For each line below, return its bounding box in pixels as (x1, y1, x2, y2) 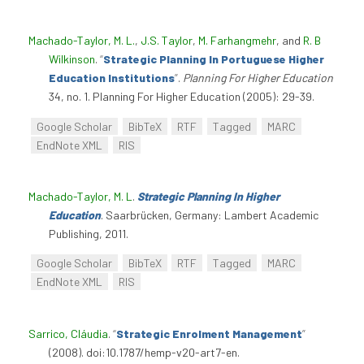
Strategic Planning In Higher (137, 189, 279, 204)
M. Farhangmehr (198, 33, 276, 48)
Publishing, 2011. (49, 227, 128, 241)
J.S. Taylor (141, 33, 193, 48)
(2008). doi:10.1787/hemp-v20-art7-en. (49, 344, 240, 359)
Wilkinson (49, 52, 95, 67)
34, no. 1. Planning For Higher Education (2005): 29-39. (49, 89, 314, 104)
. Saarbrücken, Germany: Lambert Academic (101, 208, 318, 223)
